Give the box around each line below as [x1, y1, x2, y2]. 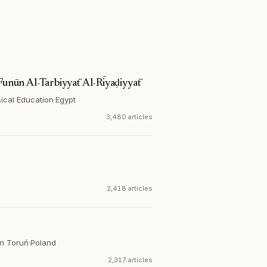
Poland [30, 238, 56, 247]
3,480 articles [106, 113, 153, 121]
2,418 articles [107, 184, 153, 193]
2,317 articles [108, 256, 153, 264]
